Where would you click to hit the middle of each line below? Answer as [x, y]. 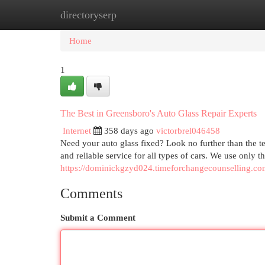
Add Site [216, 14]
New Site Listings [151, 14]
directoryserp [88, 15]
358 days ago [129, 130]
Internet [77, 130]
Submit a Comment [98, 217]
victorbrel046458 [188, 130]
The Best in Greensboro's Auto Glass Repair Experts [159, 113]
